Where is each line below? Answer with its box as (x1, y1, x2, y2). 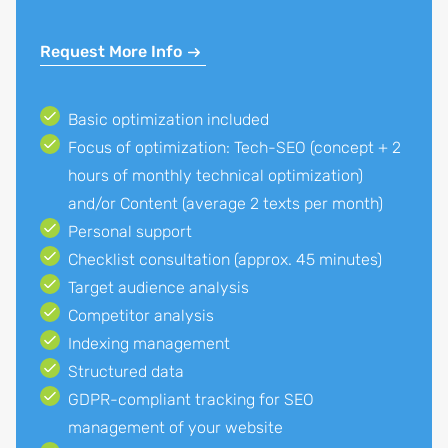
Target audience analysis (68, 278, 249, 297)
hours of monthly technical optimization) (68, 166, 363, 185)
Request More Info (40, 42, 182, 61)
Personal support (68, 222, 192, 241)
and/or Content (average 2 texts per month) (68, 194, 383, 213)
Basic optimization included (68, 110, 269, 129)
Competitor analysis (68, 306, 214, 325)
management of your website (68, 418, 283, 437)
